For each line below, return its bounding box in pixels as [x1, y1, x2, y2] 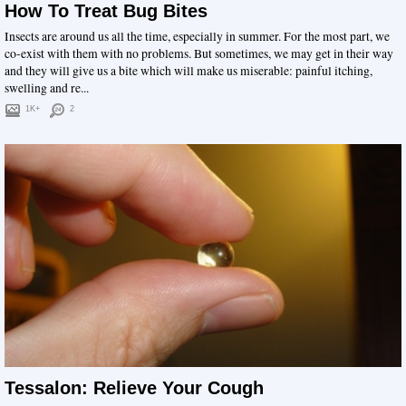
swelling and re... [5, 79, 89, 96]
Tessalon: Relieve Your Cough [5, 378, 264, 399]
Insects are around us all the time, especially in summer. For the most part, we [5, 27, 390, 44]
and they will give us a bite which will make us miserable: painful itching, [5, 62, 372, 79]
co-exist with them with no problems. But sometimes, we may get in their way [5, 44, 393, 62]
